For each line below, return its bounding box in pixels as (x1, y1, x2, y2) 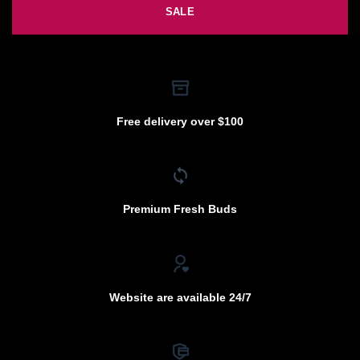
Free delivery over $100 (117, 114, 243, 128)
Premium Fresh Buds (123, 202, 237, 216)
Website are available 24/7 (108, 290, 252, 304)
